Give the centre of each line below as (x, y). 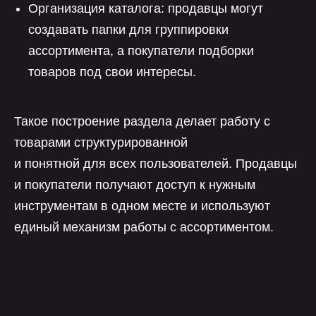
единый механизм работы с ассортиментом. (144, 227)
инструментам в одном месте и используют (142, 206)
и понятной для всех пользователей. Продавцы (156, 164)
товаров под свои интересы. (112, 72)
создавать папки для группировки (128, 30)
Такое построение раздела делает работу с (142, 121)
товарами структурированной (101, 142)
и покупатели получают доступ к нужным (135, 185)
